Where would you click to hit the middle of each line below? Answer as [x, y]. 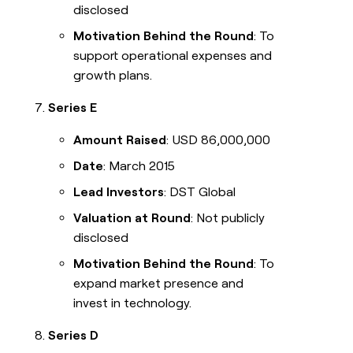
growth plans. [113, 76]
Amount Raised [120, 140]
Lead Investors [119, 192]
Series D [74, 336]
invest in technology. [133, 303]
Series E [73, 108]
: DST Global [200, 192]
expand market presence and [159, 284]
